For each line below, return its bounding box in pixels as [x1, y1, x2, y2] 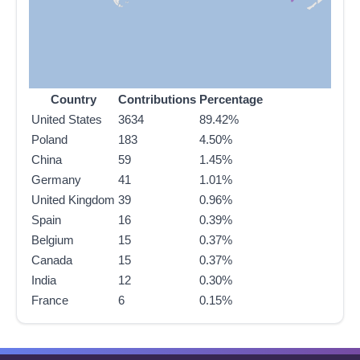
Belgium [31, 233, 74, 247]
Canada [31, 253, 72, 268]
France [31, 293, 68, 308]
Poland [31, 133, 67, 147]
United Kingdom [31, 193, 115, 207]
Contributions [118, 92, 196, 107]
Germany [31, 173, 81, 187]
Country [50, 92, 96, 107]
